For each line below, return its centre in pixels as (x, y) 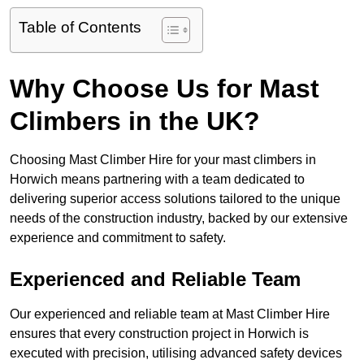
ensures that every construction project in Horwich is (159, 334)
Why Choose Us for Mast (165, 89)
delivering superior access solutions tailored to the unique (175, 199)
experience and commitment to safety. (118, 238)
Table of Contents (80, 28)
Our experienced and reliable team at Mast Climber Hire (170, 314)
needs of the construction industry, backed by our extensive (179, 219)
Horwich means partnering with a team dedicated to (157, 180)
